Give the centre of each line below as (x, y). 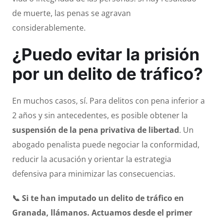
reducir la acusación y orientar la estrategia (92, 159)
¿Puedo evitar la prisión (106, 54)
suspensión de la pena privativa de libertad (96, 130)
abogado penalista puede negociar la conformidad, (106, 145)
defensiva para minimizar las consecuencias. (94, 174)
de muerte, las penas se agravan (72, 13)
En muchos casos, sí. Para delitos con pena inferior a (109, 101)
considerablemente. (49, 28)
